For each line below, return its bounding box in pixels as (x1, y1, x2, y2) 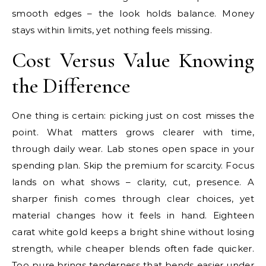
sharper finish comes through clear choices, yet (12, 193, 254, 204)
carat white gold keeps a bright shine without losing (12, 226, 254, 237)
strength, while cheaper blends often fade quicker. (12, 243, 254, 254)
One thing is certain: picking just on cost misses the (12, 110, 254, 121)
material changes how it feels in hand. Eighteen (12, 210, 254, 221)
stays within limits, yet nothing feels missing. (12, 24, 213, 36)
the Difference (12, 73, 130, 99)
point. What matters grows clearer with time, (12, 126, 254, 138)
